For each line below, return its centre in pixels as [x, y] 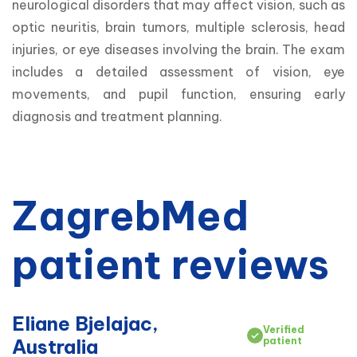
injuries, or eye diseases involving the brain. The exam [178, 50]
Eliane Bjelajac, [85, 324]
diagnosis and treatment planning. [117, 117]
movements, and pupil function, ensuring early [178, 94]
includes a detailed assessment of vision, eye [178, 72]
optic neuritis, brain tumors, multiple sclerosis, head [178, 27]
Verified [283, 330]
